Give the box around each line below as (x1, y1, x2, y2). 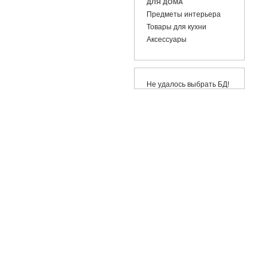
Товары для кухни (146, 23, 206, 31)
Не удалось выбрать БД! (146, 80, 229, 89)
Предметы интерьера (146, 10, 221, 19)
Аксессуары (146, 35, 187, 44)
